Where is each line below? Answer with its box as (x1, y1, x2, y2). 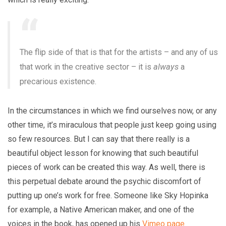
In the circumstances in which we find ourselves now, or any (8, 106, 217, 116)
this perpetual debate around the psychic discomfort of (8, 177, 201, 187)
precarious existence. (20, 76, 97, 86)
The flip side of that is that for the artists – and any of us (20, 47, 218, 57)
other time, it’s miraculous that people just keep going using (8, 120, 216, 130)
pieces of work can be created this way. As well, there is (8, 162, 205, 173)
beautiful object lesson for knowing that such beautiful (8, 148, 198, 158)
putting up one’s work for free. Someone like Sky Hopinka (8, 191, 208, 201)
